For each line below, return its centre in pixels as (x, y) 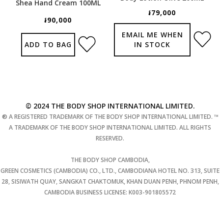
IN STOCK (152, 44)
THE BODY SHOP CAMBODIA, (110, 160)
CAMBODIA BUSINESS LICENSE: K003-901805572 (110, 192)
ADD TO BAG (48, 44)
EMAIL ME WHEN (152, 34)
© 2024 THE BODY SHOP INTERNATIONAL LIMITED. (110, 106)
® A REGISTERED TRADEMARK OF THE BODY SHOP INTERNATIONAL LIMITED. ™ (110, 116)
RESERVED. (110, 138)
